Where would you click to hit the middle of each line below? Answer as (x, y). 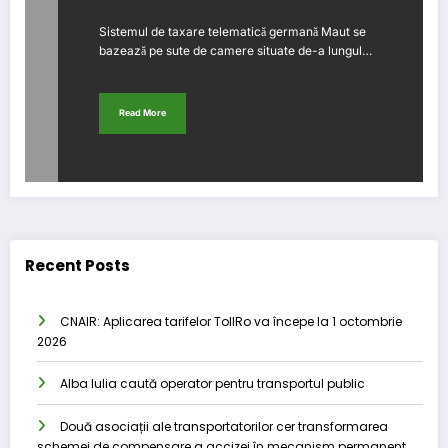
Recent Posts (77, 266)
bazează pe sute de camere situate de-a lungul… (235, 50)
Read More (142, 113)
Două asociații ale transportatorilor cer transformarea (224, 426)
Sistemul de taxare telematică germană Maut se (232, 31)
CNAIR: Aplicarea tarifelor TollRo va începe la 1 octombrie (231, 321)
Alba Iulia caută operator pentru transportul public (212, 383)
